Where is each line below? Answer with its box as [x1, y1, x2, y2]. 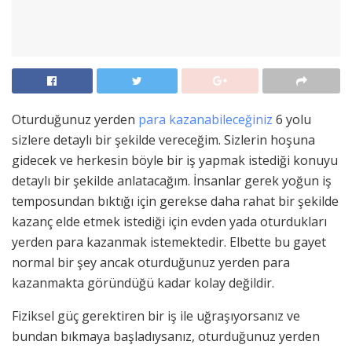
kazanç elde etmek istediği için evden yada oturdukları [12, 213, 327, 231]
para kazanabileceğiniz [138, 111, 273, 129]
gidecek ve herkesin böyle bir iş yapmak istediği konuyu [12, 152, 338, 170]
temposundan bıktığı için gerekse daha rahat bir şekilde [12, 192, 339, 211]
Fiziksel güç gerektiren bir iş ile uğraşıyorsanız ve [12, 307, 300, 325]
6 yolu [273, 111, 311, 129]
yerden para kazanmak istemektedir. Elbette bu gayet [12, 233, 326, 251]
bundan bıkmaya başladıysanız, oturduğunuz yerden [12, 328, 320, 346]
